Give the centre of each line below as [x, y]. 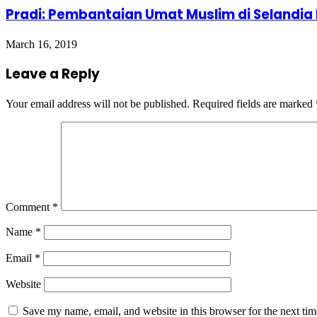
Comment [29, 207]
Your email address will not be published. [98, 103]
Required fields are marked [254, 103]
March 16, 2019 [41, 44]
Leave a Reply [53, 74]
